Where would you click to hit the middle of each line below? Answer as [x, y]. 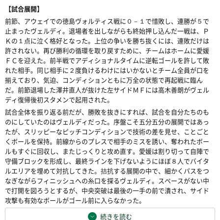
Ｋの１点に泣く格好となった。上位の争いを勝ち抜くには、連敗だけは [107, 41]
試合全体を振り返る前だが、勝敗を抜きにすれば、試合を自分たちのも [107, 112]
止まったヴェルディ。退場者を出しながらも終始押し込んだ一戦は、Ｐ [107, 31]
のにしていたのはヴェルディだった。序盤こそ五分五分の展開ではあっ [107, 122]
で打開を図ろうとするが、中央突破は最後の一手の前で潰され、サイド [107, 190]
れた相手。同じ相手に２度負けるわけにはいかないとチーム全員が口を [107, 70]
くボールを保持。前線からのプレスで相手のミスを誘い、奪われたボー [107, 141]
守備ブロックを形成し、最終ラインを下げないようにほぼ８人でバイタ [107, 161]
